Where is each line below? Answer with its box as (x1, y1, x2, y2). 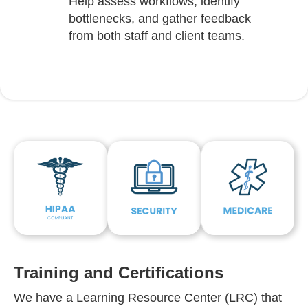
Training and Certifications (14, 263, 223, 283)
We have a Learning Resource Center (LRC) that (14, 291, 282, 305)
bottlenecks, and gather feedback (69, 11, 251, 25)
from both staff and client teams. (69, 28, 245, 43)
